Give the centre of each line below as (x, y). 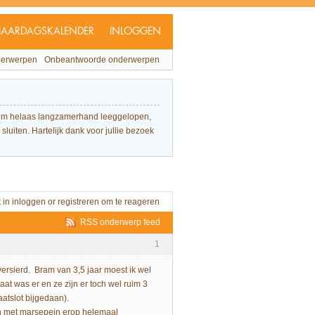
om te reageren (129, 201)
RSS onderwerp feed (120, 223)
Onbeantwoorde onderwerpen (102, 60)
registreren (78, 201)
